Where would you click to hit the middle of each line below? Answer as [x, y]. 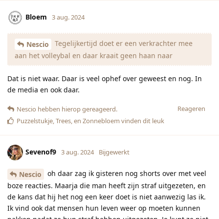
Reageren [191, 109]
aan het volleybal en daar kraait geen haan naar [94, 56]
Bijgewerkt [114, 152]
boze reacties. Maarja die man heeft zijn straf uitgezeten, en [107, 185]
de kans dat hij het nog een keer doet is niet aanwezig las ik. [107, 197]
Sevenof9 [41, 152]
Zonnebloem [101, 121]
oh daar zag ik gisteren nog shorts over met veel [126, 174]
